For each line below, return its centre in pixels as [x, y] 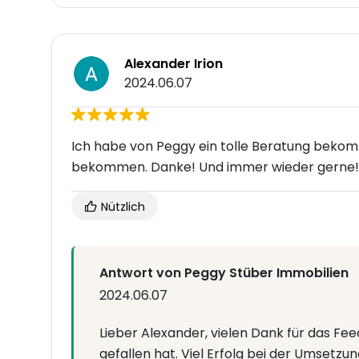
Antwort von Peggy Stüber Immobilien [224, 273]
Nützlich [121, 207]
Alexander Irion [173, 64]
